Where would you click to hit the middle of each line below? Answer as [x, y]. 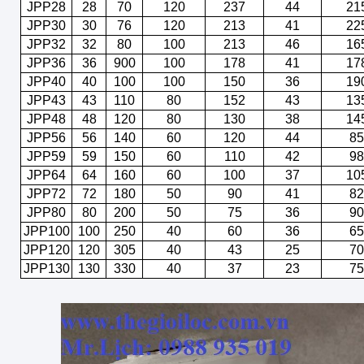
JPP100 [46, 231]
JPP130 [46, 269]
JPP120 [46, 250]
